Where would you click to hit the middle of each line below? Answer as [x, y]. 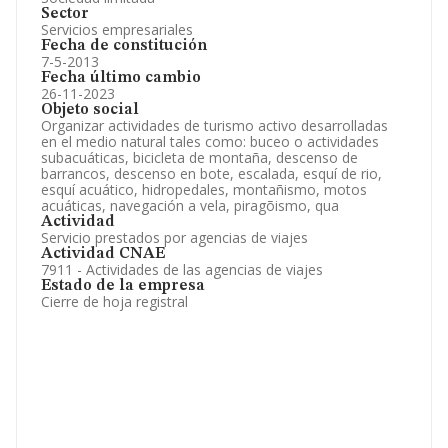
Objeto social [90, 110]
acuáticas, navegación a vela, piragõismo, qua [190, 205]
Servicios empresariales [117, 29]
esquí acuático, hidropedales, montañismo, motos [204, 189]
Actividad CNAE [103, 254]
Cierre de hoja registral [114, 301]
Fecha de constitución [124, 46]
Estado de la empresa [123, 286]
